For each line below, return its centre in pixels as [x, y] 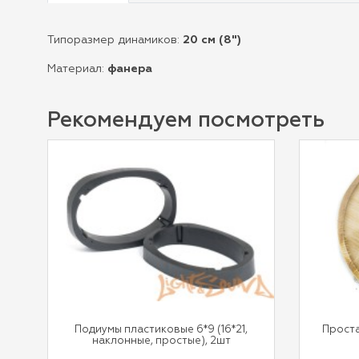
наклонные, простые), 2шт [161, 341]
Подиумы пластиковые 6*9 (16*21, [161, 330]
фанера [130, 69]
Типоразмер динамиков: [115, 40]
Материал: [77, 69]
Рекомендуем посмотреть [186, 121]
